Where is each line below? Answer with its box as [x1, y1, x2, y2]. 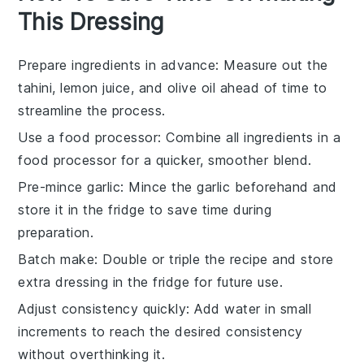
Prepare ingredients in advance [18, 56, 216, 73]
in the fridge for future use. [108, 273, 284, 290]
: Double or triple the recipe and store [94, 250, 334, 267]
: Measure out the [215, 56, 328, 73]
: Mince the [120, 178, 197, 195]
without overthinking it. [18, 345, 166, 362]
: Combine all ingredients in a [158, 128, 341, 145]
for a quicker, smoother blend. [116, 151, 312, 168]
